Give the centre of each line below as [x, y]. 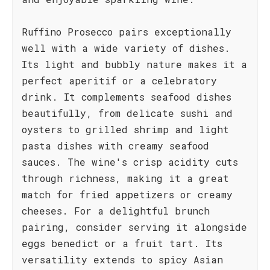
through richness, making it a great [125, 178]
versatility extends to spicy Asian [122, 259]
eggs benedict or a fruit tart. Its [122, 243]
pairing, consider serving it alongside [134, 227]
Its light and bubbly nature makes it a [134, 64]
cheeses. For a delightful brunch [116, 211]
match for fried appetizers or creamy [127, 194]
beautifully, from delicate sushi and [127, 113]
